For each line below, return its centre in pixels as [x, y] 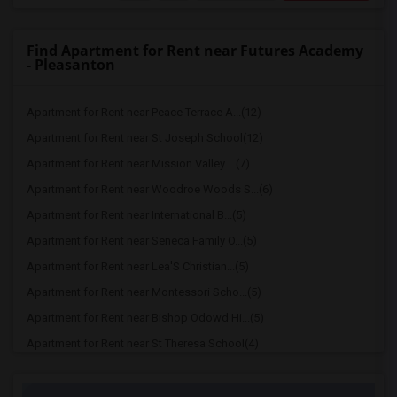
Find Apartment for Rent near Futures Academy [195, 51]
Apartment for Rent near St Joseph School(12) [145, 138]
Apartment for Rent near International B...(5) [136, 215]
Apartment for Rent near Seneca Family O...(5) [142, 241]
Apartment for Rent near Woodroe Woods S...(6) [150, 189]
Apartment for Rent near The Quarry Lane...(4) [141, 369]
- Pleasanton [71, 65]
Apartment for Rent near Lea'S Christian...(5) [138, 266]
